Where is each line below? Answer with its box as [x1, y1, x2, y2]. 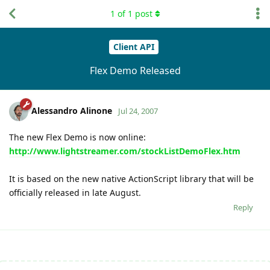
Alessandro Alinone [31, 104, 112, 116]
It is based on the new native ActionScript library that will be [9, 172, 254, 184]
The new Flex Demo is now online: [9, 131, 146, 143]
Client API [113, 41, 154, 53]
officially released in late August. [9, 186, 141, 198]
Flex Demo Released [89, 63, 181, 77]
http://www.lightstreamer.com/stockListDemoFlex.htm [9, 145, 240, 157]
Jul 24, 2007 [118, 105, 158, 116]
